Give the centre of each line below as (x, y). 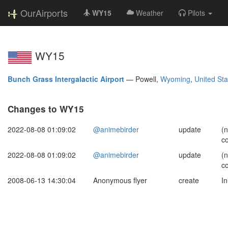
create (189, 180)
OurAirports (44, 13)
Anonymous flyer (120, 180)
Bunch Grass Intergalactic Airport (66, 79)
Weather (150, 13)
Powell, (148, 79)
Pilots (196, 13)
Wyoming (175, 79)
